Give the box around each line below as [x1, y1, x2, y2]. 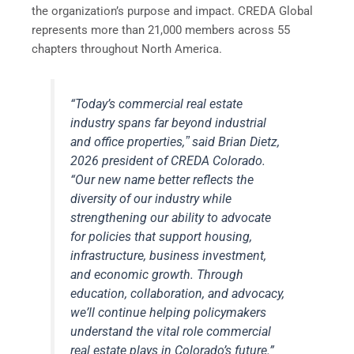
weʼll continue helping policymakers [70, 304, 267, 320]
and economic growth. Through [70, 266, 244, 282]
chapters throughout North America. [32, 42, 222, 57]
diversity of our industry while [70, 190, 232, 206]
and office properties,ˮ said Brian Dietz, [70, 134, 281, 149]
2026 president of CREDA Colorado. [70, 153, 266, 168]
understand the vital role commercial [70, 323, 272, 339]
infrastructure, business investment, [70, 247, 267, 263]
